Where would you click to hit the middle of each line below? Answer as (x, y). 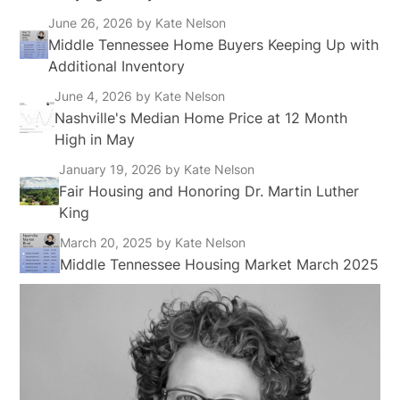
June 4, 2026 (96, 96)
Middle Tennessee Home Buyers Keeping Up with (214, 44)
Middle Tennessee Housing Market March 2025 (220, 264)
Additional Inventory (117, 66)
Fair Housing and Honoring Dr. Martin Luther (208, 191)
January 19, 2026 (112, 169)
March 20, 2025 (108, 242)
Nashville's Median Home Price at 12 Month (201, 117)
